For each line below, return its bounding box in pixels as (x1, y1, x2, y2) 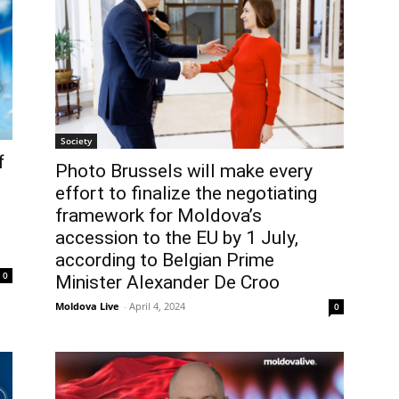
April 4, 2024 (129, 299, 185, 313)
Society (61, 134, 92, 148)
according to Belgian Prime (55, 249, 274, 272)
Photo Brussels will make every (55, 160, 313, 183)
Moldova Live (55, 299, 119, 313)
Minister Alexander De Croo (55, 272, 280, 294)
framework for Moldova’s (55, 205, 262, 227)
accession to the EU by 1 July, (55, 227, 298, 249)
